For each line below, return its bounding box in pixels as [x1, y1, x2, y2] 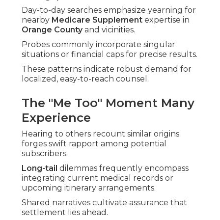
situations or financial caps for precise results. [22, 50, 197, 59]
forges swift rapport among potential [22, 139, 166, 149]
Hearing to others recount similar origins [22, 129, 179, 139]
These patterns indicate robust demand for [22, 64, 192, 74]
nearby [22, 15, 52, 25]
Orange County [22, 25, 82, 35]
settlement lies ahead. [22, 208, 108, 218]
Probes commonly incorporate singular [22, 40, 175, 50]
